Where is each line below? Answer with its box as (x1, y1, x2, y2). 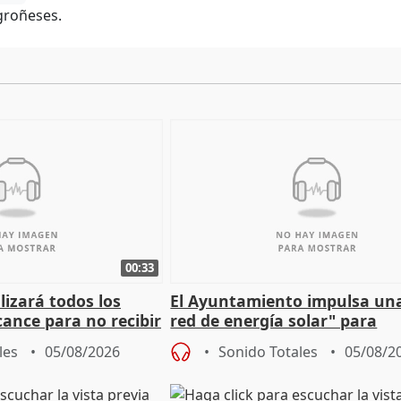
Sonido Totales (218, 342, 319, 363)
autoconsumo (170, 329, 281, 352)
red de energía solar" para (170, 310, 378, 332)
